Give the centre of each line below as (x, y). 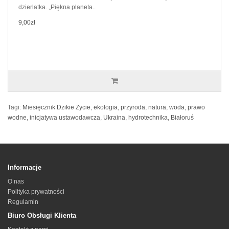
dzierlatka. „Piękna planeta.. (57, 7)
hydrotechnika (148, 118)
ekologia (106, 107)
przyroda (133, 107)
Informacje (25, 167)
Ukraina (114, 118)
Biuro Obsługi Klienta (42, 215)
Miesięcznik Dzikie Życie (56, 107)
